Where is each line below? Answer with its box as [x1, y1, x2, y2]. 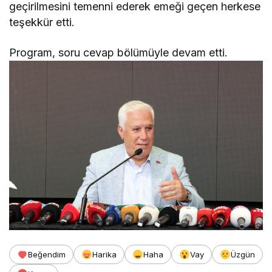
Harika [92, 249, 117, 259]
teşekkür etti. [9, 15, 75, 29]
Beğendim [28, 249, 66, 259]
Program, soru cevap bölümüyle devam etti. [9, 46, 228, 59]
